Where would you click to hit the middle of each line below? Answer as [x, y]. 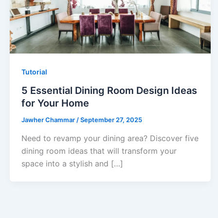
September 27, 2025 [111, 119]
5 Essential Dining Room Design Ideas [109, 90]
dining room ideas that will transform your [99, 151]
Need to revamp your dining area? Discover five [110, 138]
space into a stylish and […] [72, 163]
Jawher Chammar [49, 119]
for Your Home [55, 103]
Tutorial [34, 72]
